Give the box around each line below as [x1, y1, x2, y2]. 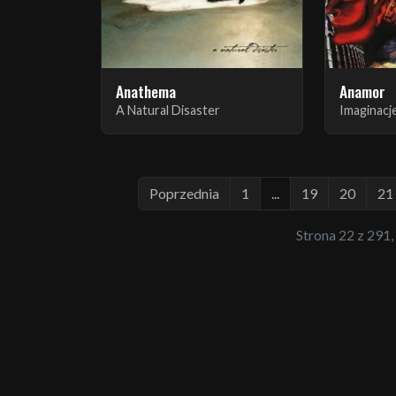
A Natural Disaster [116, 102, 220, 118]
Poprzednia [149, 184, 219, 202]
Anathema [116, 79, 176, 103]
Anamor [339, 79, 386, 103]
